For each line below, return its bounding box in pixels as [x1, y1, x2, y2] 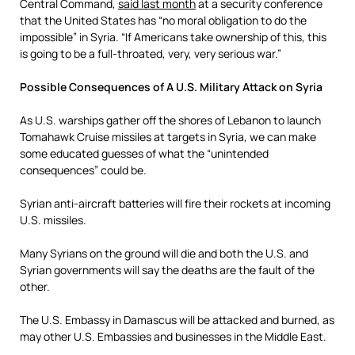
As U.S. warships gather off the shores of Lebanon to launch [20, 113, 321, 128]
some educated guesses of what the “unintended [20, 146, 269, 161]
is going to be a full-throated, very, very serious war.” [20, 46, 281, 61]
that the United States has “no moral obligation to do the [20, 13, 307, 28]
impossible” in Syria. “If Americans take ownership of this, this [20, 29, 326, 44]
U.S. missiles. [20, 212, 86, 227]
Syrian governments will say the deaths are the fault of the [20, 262, 315, 277]
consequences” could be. [20, 162, 147, 177]
